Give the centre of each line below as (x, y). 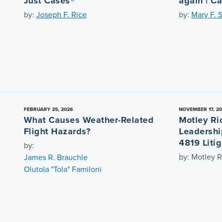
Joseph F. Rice (61, 14)
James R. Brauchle (55, 157)
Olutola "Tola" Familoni (62, 169)
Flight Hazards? (57, 131)
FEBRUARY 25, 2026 (48, 109)
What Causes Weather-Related (89, 120)
